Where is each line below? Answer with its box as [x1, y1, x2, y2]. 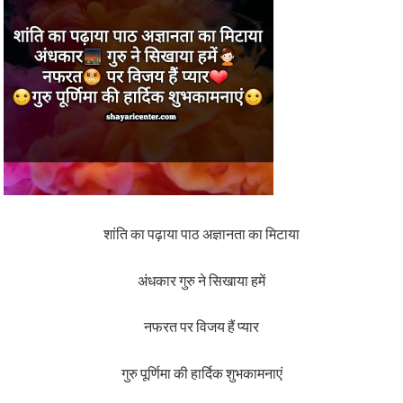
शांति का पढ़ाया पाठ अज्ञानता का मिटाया [103, 225, 300, 244]
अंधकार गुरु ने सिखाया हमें [138, 271, 265, 290]
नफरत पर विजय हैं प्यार [144, 318, 259, 336]
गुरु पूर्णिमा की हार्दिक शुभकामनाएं [121, 363, 282, 382]
